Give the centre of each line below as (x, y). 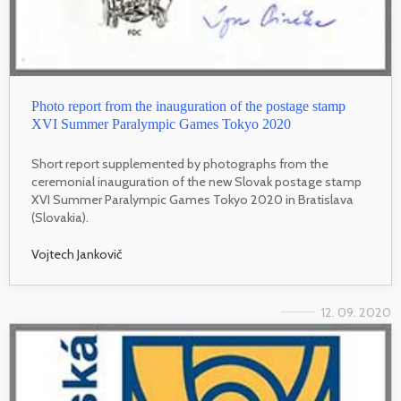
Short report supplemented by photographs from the (180, 163)
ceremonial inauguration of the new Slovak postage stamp (196, 181)
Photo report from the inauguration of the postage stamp (188, 106)
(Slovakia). (60, 217)
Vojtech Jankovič (77, 255)
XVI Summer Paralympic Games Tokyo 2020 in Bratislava (192, 199)
